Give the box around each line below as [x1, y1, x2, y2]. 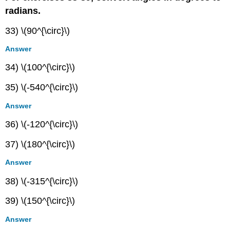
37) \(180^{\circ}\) [5, 139, 75, 149]
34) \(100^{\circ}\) [5, 62, 75, 73]
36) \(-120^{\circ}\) [5, 119, 79, 129]
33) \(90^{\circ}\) [5, 25, 70, 36]
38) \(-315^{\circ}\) [5, 176, 79, 186]
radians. [5, 5, 41, 16]
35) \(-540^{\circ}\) [5, 82, 79, 93]
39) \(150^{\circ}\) [5, 196, 75, 206]
